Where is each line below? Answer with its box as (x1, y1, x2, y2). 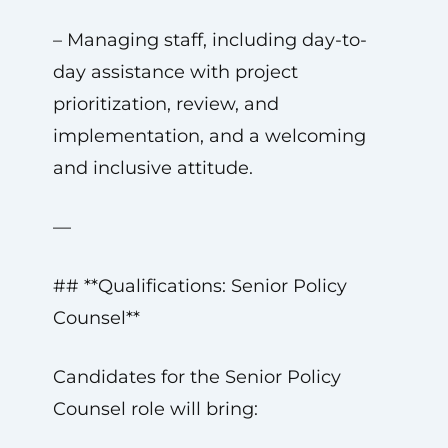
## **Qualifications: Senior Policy (52, 275, 347, 297)
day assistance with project (52, 61, 298, 83)
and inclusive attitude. (52, 157, 253, 179)
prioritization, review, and (52, 93, 279, 115)
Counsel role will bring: (52, 398, 258, 420)
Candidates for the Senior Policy (52, 366, 341, 388)
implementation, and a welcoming (52, 125, 366, 147)
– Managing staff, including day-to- (52, 29, 367, 51)
